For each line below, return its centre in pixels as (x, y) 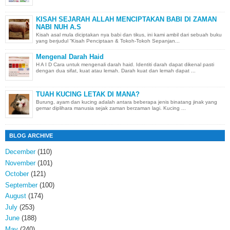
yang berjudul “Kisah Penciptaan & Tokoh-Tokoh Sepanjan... (108, 41)
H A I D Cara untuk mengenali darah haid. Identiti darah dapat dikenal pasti (125, 65)
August (16, 196)
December (20, 152)
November (20, 163)
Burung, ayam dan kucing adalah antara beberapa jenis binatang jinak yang (127, 102)
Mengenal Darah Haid (70, 56)
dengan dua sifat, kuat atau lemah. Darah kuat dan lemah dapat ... (116, 71)
